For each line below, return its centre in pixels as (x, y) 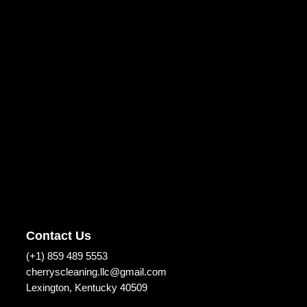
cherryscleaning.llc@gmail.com (96, 272)
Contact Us (59, 236)
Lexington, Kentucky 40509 (87, 287)
